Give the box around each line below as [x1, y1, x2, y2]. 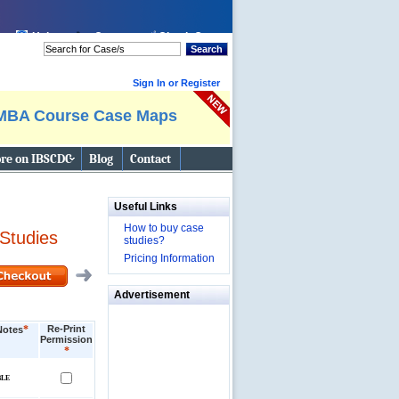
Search [191, 44, 223, 54]
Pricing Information [124, 252, 215, 265]
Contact [130, 151, 171, 167]
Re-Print [47, 323, 85, 334]
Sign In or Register [133, 77, 220, 88]
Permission [40, 334, 93, 345]
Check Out [159, 30, 212, 43]
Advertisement [114, 289, 190, 301]
